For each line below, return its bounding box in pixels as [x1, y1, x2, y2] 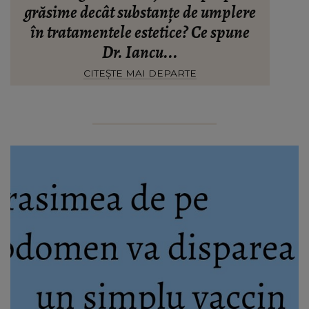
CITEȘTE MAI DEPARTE [83, 68, 197, 79]
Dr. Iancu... [102, 41, 179, 63]
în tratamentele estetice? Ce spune [30, 21, 250, 43]
